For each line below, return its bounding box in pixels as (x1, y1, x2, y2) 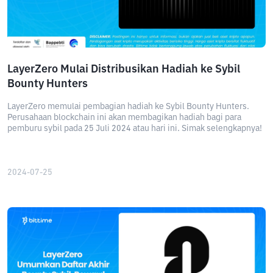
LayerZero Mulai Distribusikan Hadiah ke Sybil (7, 64, 240, 75)
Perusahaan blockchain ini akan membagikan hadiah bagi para (7, 113, 241, 122)
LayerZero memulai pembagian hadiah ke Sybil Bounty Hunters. (7, 102, 249, 111)
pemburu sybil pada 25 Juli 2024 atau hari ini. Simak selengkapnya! (7, 124, 262, 133)
